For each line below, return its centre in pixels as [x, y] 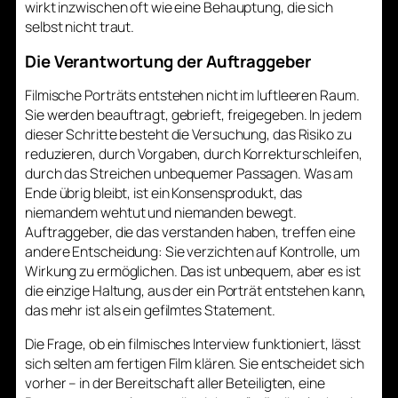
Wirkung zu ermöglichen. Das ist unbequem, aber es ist [193, 271]
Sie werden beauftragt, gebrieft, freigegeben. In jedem [193, 115]
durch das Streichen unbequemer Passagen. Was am [189, 174]
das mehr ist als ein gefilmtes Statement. [150, 310]
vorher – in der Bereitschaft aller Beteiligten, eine [175, 382]
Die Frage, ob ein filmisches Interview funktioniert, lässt [193, 343]
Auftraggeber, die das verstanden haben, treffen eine [190, 232]
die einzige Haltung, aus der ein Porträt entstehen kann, [196, 291]
